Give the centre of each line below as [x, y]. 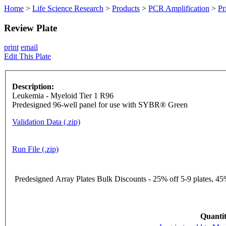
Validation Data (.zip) [46, 122]
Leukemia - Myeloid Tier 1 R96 [63, 96]
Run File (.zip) [35, 149]
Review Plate [31, 28]
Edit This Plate [27, 56]
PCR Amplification [179, 8]
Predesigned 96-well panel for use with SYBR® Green [100, 105]
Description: [33, 87]
